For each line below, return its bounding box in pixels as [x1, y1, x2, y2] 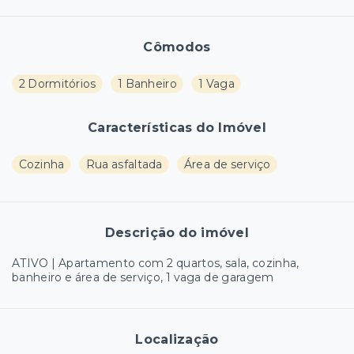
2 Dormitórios [18, 77, 96, 92]
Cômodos [143, 40, 211, 55]
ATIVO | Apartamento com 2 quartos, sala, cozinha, [12, 256, 299, 271]
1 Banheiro [117, 77, 177, 92]
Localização [135, 332, 219, 348]
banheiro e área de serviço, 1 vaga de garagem [12, 270, 274, 285]
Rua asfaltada [85, 157, 163, 172]
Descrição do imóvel [104, 225, 250, 241]
